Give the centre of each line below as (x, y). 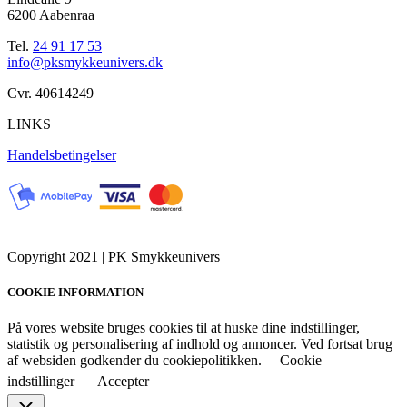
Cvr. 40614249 (50, 93)
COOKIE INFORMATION (75, 293)
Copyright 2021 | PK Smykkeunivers (114, 256)
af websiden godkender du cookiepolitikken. (134, 361)
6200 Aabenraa (51, 15)
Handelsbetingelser (62, 154)
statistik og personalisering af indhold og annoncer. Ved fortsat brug (200, 344)
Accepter (123, 382)
